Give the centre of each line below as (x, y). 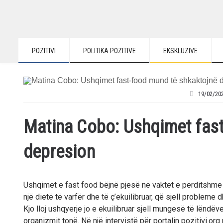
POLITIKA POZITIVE (110, 51)
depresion (59, 152)
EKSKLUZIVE (180, 51)
